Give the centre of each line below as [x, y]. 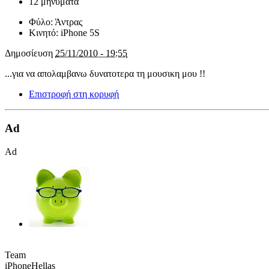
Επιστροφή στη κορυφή [74, 94]
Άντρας [68, 22]
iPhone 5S [80, 33]
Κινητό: [45, 33]
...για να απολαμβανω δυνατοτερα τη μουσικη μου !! [105, 74]
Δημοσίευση [30, 53]
